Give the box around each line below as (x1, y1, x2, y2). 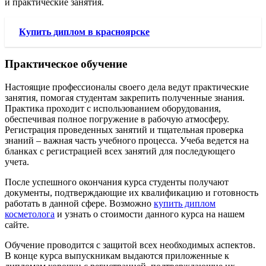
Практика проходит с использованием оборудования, (5, 103, 221, 113)
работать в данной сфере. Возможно (5, 198, 154, 208)
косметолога (5, 209, 55, 219)
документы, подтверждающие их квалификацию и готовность (5, 188, 258, 198)
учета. (5, 157, 29, 167)
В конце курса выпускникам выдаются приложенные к (5, 251, 229, 261)
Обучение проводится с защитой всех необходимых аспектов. (5, 240, 255, 250)
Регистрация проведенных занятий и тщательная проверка (5, 125, 243, 135)
